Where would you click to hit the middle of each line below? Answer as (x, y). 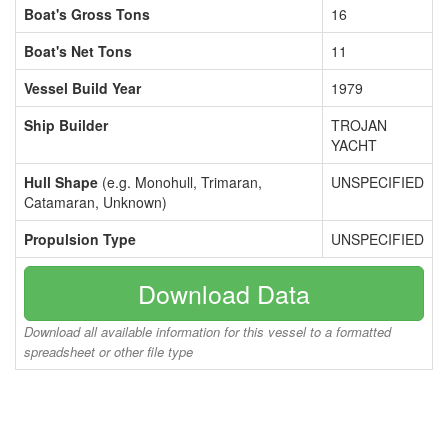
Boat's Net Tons (78, 51)
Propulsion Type (80, 239)
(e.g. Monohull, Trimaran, (180, 182)
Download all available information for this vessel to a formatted (207, 331)
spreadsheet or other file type (108, 351)
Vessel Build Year (82, 88)
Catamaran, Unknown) (95, 202)
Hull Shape (61, 182)
